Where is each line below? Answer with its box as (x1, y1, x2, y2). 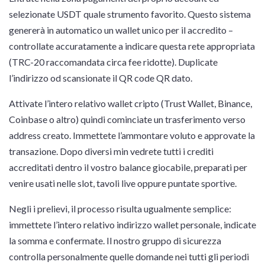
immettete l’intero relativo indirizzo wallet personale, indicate (9, 219, 256, 230)
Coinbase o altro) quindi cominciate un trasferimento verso (9, 114, 245, 125)
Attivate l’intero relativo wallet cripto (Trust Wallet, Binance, (9, 98, 252, 109)
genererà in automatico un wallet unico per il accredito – (9, 24, 233, 35)
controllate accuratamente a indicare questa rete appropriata (9, 40, 255, 51)
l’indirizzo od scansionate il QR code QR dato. (9, 72, 192, 83)
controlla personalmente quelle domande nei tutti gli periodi (9, 251, 249, 262)
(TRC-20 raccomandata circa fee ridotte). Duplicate (9, 56, 218, 67)
